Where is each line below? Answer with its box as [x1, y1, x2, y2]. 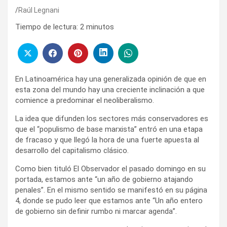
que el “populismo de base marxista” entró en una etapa [15, 124, 203, 134]
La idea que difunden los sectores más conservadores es [15, 113, 208, 123]
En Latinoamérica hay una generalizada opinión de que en [15, 74, 206, 84]
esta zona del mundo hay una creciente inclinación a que [15, 85, 205, 94]
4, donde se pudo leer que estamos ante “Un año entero [15, 196, 203, 205]
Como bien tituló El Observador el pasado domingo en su [15, 164, 206, 173]
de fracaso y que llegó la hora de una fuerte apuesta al [15, 135, 199, 144]
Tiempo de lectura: [15, 22, 78, 32]
